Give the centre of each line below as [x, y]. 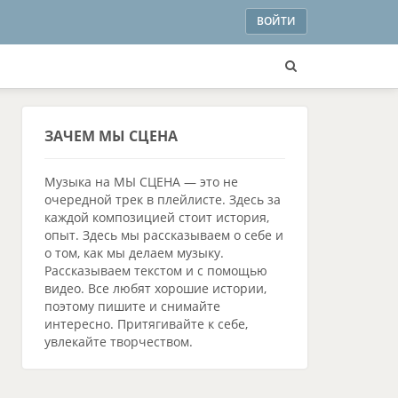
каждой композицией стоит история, [157, 217]
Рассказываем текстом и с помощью [156, 271]
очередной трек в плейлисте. [137, 199]
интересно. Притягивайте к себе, [146, 324]
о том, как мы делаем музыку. [134, 253]
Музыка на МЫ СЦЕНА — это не [141, 182]
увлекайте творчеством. [119, 342]
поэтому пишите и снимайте [132, 306]
